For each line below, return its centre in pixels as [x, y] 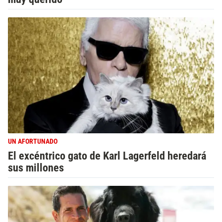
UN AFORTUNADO [33, 142]
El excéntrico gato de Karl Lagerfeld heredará [107, 156]
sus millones [36, 168]
